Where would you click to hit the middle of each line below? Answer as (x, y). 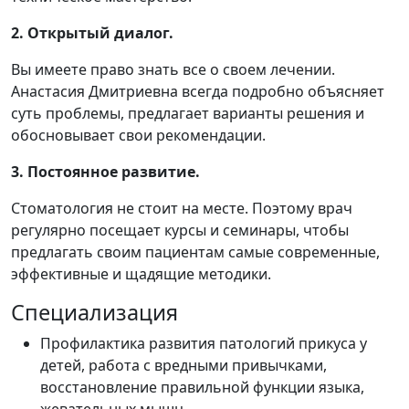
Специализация (94, 312)
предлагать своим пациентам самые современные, (195, 252)
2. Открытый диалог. (92, 32)
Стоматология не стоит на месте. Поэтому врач (182, 208)
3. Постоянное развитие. (107, 171)
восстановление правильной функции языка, (202, 387)
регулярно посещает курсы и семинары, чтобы (180, 230)
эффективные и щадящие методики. (141, 273)
